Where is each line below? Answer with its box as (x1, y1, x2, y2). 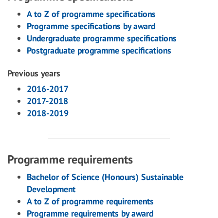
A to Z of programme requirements (27, 196, 154, 207)
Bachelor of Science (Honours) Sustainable (27, 171, 183, 182)
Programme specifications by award (27, 20, 155, 32)
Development (27, 183, 75, 195)
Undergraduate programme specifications (27, 33, 177, 44)
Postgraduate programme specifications (27, 45, 171, 56)
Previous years (7, 68, 60, 79)
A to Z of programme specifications (27, 8, 156, 19)
